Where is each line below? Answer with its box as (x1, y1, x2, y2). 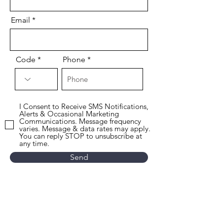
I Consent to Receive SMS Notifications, (19, 102, 148, 111)
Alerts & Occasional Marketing (19, 109, 119, 118)
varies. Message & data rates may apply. (19, 124, 150, 133)
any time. (19, 139, 49, 148)
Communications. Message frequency (19, 116, 141, 126)
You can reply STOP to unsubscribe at (19, 131, 142, 141)
